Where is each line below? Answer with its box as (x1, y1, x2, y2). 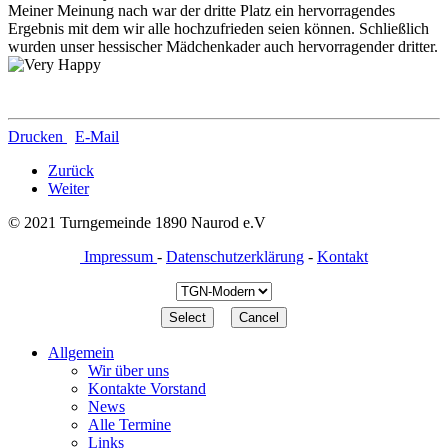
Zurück (48, 161, 94, 179)
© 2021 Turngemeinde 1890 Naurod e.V (8, 213, 266, 231)
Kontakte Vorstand (88, 379, 206, 397)
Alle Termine (88, 415, 171, 433)
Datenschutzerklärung (166, 247, 304, 265)
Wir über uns (88, 361, 169, 379)
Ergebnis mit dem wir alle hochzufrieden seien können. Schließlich (8, 19, 429, 37)
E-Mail (75, 127, 119, 145)
